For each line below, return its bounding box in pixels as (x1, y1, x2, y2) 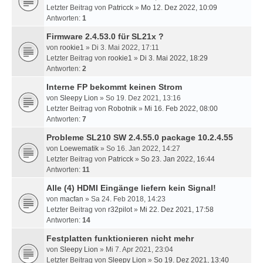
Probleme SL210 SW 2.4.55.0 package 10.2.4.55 (46, 133, 233, 142)
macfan (60, 195, 83, 203)
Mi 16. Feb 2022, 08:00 (144, 104, 218, 113)
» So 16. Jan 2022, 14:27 (99, 144, 180, 153)
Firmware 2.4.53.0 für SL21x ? (46, 32, 164, 41)
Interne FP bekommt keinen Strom (46, 82, 182, 92)
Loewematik (60, 144, 99, 153)
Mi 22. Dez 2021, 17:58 (140, 205, 214, 214)
